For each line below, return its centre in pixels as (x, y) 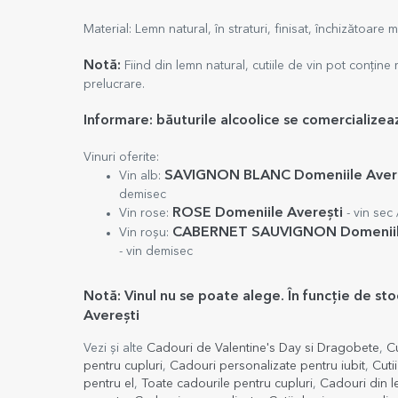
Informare (116, 121)
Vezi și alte (115, 348)
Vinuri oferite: (123, 157)
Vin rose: (146, 213)
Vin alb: (142, 176)
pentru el (109, 384)
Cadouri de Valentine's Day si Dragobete (263, 348)
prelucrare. (114, 84)
